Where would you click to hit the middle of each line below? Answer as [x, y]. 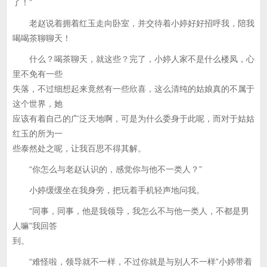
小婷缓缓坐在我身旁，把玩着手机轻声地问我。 [108, 190]
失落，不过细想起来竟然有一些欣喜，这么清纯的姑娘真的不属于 [133, 89]
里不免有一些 [38, 74]
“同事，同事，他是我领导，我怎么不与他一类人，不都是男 [131, 211]
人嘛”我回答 [35, 226]
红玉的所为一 [38, 133]
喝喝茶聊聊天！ [42, 38]
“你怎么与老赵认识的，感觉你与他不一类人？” [107, 169]
